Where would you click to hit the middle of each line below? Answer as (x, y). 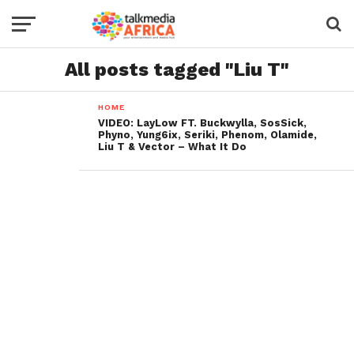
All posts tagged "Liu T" (177, 70)
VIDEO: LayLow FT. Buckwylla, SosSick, (203, 123)
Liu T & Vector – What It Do (173, 147)
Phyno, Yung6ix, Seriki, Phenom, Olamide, (208, 135)
